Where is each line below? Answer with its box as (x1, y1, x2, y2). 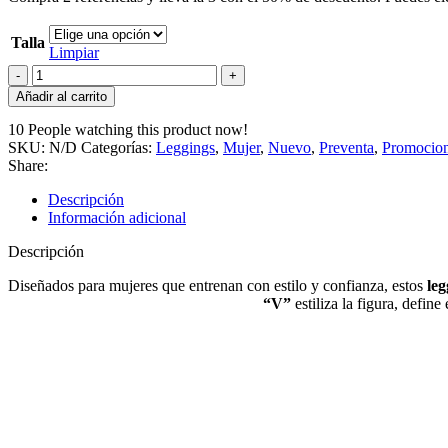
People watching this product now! (28, 120, 248, 138)
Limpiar (49, 43, 99, 61)
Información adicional (48, 208, 186, 226)
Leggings (156, 138, 215, 156)
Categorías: (81, 138, 152, 156)
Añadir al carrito (16, 88, 107, 104)
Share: (8, 156, 48, 174)
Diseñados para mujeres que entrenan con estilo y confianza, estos (8, 276, 427, 294)
